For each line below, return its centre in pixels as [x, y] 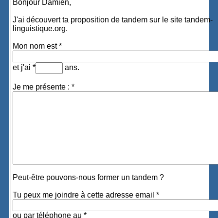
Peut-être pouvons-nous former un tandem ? [89, 177]
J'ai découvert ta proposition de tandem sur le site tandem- [113, 20]
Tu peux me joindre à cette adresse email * [86, 195]
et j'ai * [24, 68]
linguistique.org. [40, 28]
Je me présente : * [44, 87]
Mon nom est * [37, 46]
